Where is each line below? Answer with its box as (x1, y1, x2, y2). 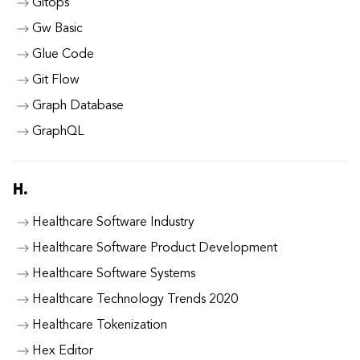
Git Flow (32, 74, 80, 87)
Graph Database (32, 100, 124, 112)
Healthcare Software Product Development (32, 242, 277, 255)
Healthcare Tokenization (32, 319, 167, 332)
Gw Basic (32, 22, 83, 35)
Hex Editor (32, 345, 93, 358)
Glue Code (32, 48, 94, 61)
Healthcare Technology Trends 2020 (32, 293, 238, 306)
